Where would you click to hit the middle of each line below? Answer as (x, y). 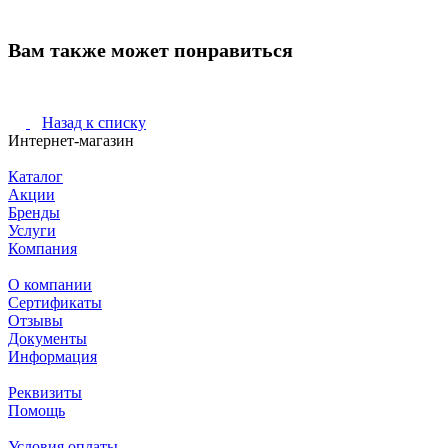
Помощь (36, 410)
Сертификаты (55, 302)
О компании (50, 284)
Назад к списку (94, 122)
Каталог (35, 176)
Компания (42, 248)
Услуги (32, 230)
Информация (52, 356)
